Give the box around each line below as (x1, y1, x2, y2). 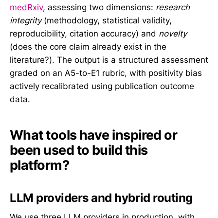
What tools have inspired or (10, 127, 178, 143)
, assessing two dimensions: (43, 2, 156, 13)
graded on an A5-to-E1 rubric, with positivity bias (10, 68, 202, 78)
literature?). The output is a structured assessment (10, 55, 208, 65)
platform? (10, 157, 70, 173)
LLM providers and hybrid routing (10, 190, 193, 205)
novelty (159, 29, 187, 39)
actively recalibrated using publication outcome (10, 81, 194, 91)
